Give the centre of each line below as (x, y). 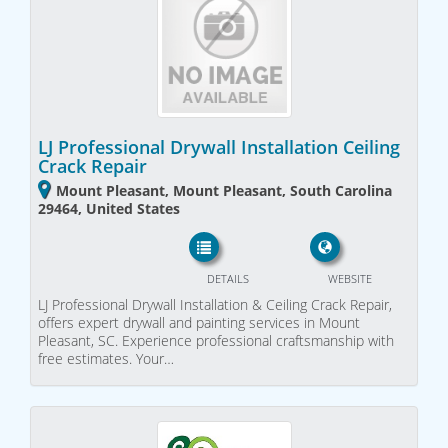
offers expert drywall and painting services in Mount (199, 322)
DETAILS (227, 278)
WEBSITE (349, 278)
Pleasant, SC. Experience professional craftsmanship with (216, 340)
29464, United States (109, 209)
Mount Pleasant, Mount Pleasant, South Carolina (224, 191)
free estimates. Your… (106, 358)
